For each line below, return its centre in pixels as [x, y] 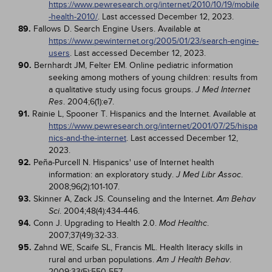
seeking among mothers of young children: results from [153, 77]
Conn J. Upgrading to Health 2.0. [96, 223]
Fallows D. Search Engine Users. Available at [117, 29]
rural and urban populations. [103, 260]
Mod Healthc [183, 223]
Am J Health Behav [193, 260]
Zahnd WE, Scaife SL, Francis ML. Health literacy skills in [138, 247]
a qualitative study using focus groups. [122, 90]
